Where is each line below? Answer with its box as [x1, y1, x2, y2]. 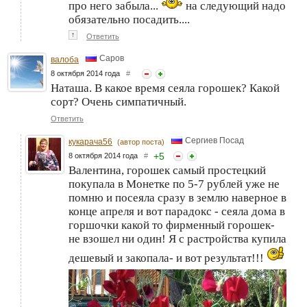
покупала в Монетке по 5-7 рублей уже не [69, 177, 280, 191]
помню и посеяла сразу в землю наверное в [69, 191, 286, 204]
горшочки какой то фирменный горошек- [69, 218, 275, 232]
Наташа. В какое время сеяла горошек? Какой [51, 81, 280, 95]
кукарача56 [69, 136, 112, 147]
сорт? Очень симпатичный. [51, 95, 186, 108]
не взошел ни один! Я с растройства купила [69, 232, 286, 245]
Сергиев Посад [185, 136, 244, 146]
